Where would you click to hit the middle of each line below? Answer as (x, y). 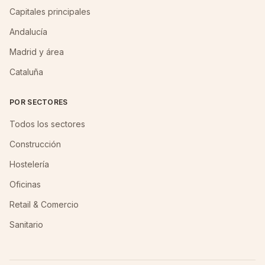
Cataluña (26, 72)
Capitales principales (50, 12)
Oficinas (25, 184)
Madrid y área (37, 52)
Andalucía (28, 32)
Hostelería (29, 164)
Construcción (35, 144)
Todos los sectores (47, 124)
